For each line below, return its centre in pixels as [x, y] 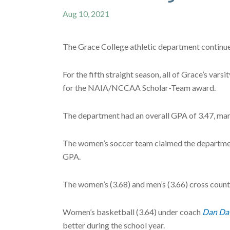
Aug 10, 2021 [86, 13]
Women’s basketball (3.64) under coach [132, 212]
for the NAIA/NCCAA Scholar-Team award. [139, 87]
